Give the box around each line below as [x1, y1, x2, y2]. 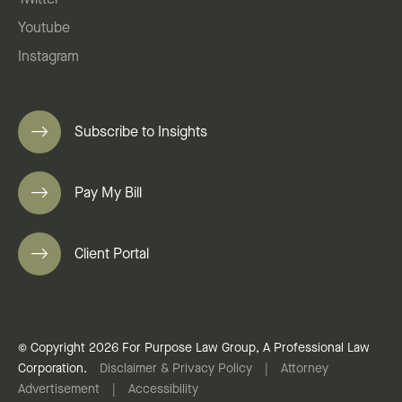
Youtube [18, 22, 70, 37]
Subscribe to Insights [74, 126, 207, 141]
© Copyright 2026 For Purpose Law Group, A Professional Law [18, 342, 370, 355]
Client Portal [74, 248, 149, 263]
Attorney [281, 363, 328, 376]
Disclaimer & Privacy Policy [100, 363, 252, 376]
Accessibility [128, 383, 198, 397]
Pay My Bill [74, 187, 142, 202]
